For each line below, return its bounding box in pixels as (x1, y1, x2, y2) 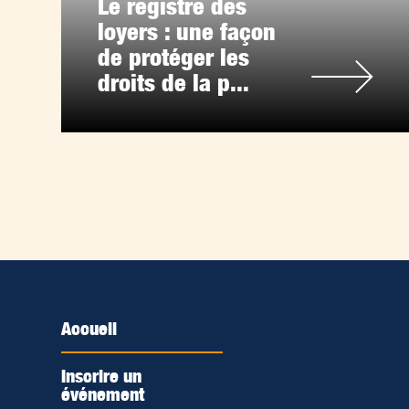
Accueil (61, 318, 118, 341)
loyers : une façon (98, 17, 277, 47)
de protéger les (98, 43, 250, 72)
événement (61, 383, 145, 406)
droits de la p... (98, 68, 250, 98)
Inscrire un (61, 365, 142, 388)
